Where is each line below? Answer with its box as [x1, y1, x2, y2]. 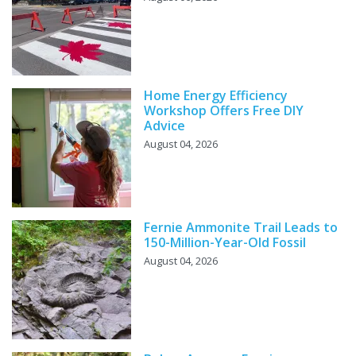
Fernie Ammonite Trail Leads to [144, 218, 338, 236]
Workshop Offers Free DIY [144, 101, 304, 119]
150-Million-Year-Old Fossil [144, 233, 306, 251]
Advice [144, 116, 185, 134]
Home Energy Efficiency [144, 86, 288, 104]
